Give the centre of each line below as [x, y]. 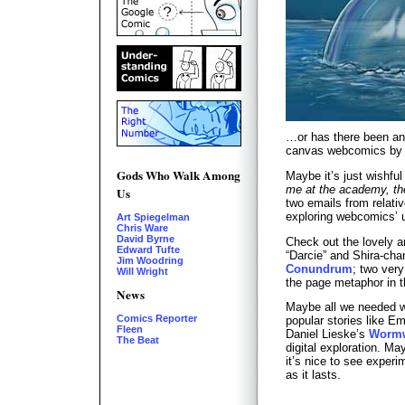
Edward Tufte [148, 250]
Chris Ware [142, 228]
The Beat [138, 340]
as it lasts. [313, 375]
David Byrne [146, 239]
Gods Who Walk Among [179, 175]
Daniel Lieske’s [327, 334]
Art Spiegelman [153, 217]
